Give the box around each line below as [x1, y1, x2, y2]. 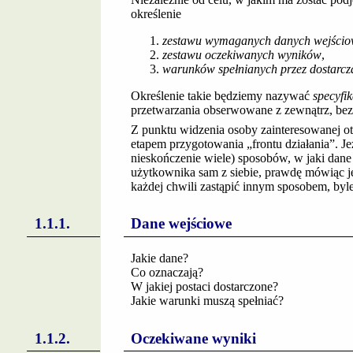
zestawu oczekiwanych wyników [162, 47, 321, 61]
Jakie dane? [130, 251, 188, 266]
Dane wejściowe [130, 215, 232, 232]
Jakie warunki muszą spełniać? [130, 294, 284, 308]
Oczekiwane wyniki [130, 329, 256, 347]
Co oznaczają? [130, 266, 203, 280]
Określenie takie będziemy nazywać [130, 88, 313, 102]
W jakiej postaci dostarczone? [130, 280, 278, 294]
